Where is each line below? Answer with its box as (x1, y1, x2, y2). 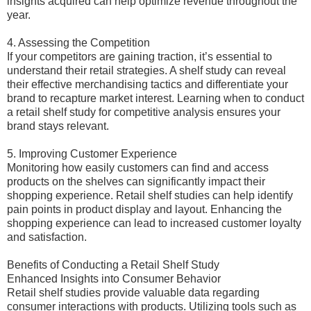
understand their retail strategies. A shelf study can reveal (7, 65, 286, 76)
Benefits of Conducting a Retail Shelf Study (7, 259, 219, 271)
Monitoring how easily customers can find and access (7, 162, 269, 174)
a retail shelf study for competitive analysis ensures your (7, 106, 280, 118)
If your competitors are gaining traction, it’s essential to (7, 51, 272, 62)
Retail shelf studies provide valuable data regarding (7, 287, 260, 299)
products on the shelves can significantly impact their (7, 176, 265, 187)
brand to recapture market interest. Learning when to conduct (7, 92, 304, 104)
